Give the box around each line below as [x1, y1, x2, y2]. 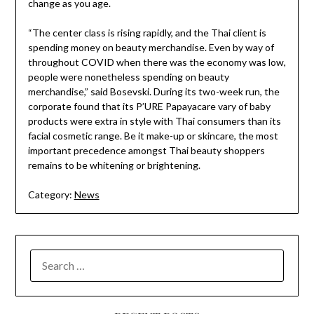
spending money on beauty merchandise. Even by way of [27, 41, 274, 54]
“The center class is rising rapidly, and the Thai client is [27, 27, 266, 39]
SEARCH [29, 251, 71, 264]
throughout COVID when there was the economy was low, [27, 56, 286, 69]
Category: [27, 189, 72, 201]
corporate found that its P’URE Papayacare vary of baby [27, 100, 271, 113]
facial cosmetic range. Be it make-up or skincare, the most [27, 130, 278, 142]
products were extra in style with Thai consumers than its [27, 115, 281, 128]
